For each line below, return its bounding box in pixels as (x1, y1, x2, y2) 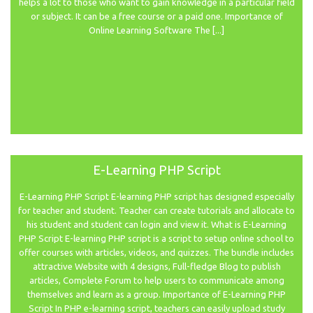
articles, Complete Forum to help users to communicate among (29, 275, 284, 286)
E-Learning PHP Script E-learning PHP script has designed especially (19, 191, 294, 202)
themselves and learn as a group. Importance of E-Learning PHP (27, 289, 286, 300)
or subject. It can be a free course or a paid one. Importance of (30, 11, 283, 22)
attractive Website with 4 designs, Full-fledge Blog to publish (32, 261, 281, 272)
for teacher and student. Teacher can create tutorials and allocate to (18, 205, 295, 216)
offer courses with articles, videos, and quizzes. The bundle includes (19, 247, 294, 258)
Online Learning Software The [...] (89, 25, 224, 36)
